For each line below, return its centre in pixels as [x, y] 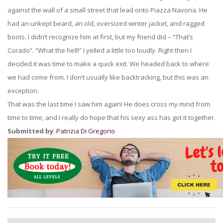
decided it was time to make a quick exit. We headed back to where [108, 64]
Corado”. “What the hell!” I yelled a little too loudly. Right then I [100, 50]
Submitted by [30, 131]
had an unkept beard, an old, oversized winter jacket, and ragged [106, 23]
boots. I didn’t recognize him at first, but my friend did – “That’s [100, 37]
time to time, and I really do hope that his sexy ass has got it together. [111, 117]
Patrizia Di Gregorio [86, 131]
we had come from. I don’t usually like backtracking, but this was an [108, 77]
